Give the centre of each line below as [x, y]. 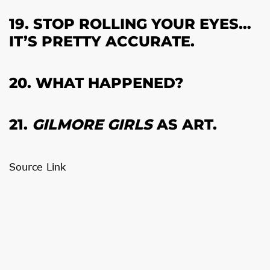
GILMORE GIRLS [92, 124]
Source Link [37, 167]
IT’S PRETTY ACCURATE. [102, 41]
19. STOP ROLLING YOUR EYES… [130, 24]
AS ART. [185, 124]
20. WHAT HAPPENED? [96, 83]
